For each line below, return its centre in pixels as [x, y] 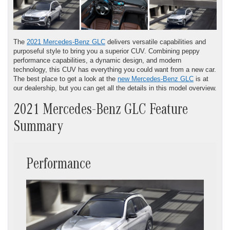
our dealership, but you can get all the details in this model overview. [115, 88]
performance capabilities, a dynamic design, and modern [97, 60]
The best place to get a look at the [65, 79]
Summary [38, 128]
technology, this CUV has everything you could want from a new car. [115, 69]
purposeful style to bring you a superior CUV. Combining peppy [107, 51]
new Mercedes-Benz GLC [156, 79]
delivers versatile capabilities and [156, 42]
